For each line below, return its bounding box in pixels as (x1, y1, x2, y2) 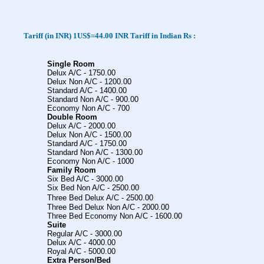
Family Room (47, 166, 96, 174)
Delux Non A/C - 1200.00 (47, 77, 131, 86)
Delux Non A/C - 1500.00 (47, 130, 131, 139)
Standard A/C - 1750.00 (47, 139, 127, 148)
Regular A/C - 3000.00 (47, 229, 122, 238)
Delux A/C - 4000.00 (47, 238, 115, 247)
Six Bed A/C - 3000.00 (47, 174, 123, 183)
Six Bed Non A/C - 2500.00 (47, 183, 139, 192)
